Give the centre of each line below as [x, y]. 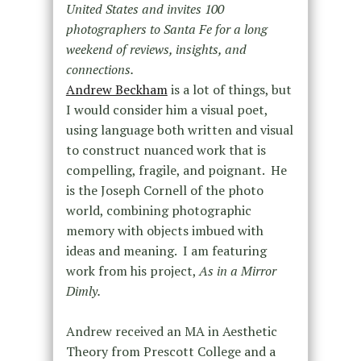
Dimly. [83, 291]
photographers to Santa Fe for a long [166, 29]
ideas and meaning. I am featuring [166, 251]
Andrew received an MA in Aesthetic [171, 332]
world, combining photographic [158, 211]
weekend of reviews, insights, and [156, 50]
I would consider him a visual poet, [166, 110]
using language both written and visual [179, 130]
